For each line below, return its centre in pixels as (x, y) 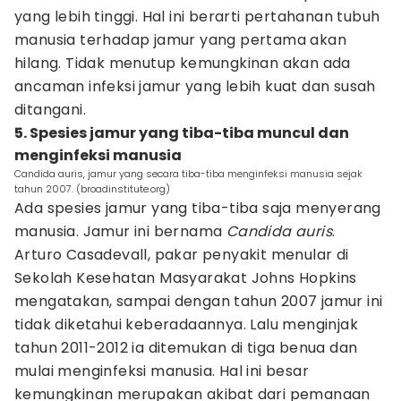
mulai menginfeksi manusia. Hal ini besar (162, 371)
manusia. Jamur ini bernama (120, 231)
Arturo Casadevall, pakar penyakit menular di (182, 255)
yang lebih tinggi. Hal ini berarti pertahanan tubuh (197, 17)
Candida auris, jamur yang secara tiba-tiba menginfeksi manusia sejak (188, 174)
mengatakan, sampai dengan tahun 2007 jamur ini (199, 301)
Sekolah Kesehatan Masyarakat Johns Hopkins (186, 278)
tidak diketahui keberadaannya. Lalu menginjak (186, 324)
